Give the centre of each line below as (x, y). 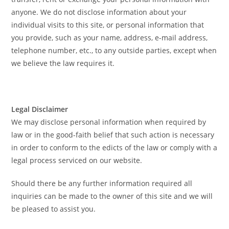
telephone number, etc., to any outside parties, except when (114, 51)
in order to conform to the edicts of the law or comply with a (114, 148)
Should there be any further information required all (102, 184)
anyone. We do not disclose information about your (99, 12)
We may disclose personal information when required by (109, 122)
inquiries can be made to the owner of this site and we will (112, 196)
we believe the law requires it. (63, 63)
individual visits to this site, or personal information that (108, 25)
